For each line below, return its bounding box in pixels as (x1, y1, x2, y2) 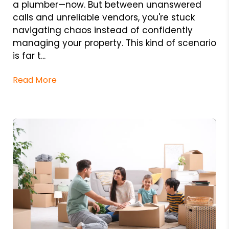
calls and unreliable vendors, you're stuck (12, 11, 195, 24)
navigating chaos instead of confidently (12, 24, 193, 36)
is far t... (12, 49, 45, 62)
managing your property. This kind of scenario (12, 36, 216, 49)
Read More (12, 74, 57, 86)
